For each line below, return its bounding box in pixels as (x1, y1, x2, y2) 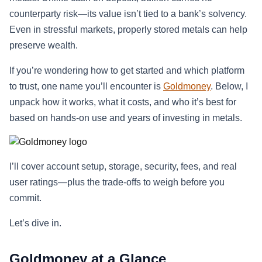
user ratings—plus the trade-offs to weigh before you (9, 177, 225, 187)
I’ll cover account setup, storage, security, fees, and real (9, 161, 237, 171)
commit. (9, 193, 42, 203)
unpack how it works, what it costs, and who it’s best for (9, 97, 236, 107)
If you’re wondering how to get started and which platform (9, 65, 244, 75)
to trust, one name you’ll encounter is (9, 81, 163, 91)
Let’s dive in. (9, 218, 61, 228)
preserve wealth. (9, 40, 78, 50)
